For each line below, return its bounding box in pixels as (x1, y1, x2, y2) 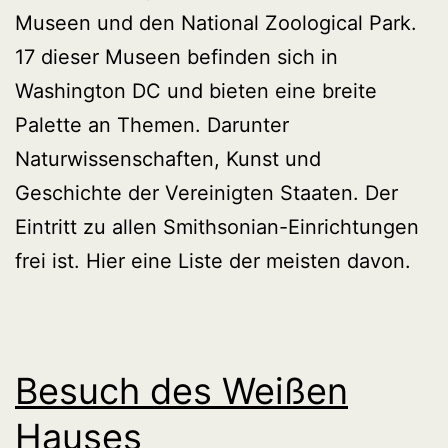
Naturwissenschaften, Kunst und (15, 146, 321, 171)
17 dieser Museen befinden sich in (15, 44, 338, 69)
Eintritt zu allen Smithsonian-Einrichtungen (15, 214, 419, 239)
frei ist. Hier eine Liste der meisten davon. (15, 248, 411, 273)
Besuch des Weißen (15, 368, 348, 413)
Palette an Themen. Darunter (15, 112, 289, 137)
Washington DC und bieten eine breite (15, 78, 377, 103)
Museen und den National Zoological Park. (15, 10, 417, 35)
